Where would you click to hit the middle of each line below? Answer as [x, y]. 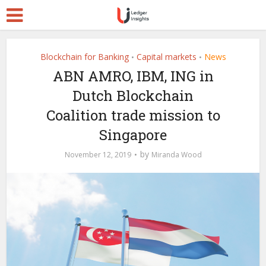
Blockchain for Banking [84, 57]
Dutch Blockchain [133, 96]
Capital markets [166, 57]
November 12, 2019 [98, 155]
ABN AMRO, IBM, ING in [133, 76]
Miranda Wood [176, 155]
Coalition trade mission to [133, 115]
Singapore [133, 135]
